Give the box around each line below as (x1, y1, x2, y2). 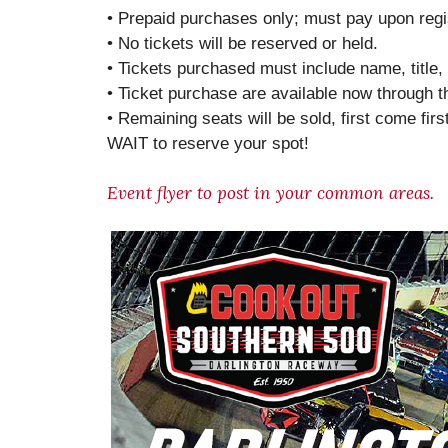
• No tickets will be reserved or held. (107, 34, 378, 53)
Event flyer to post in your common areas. (107, 182, 434, 204)
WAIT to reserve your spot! (107, 134, 309, 153)
